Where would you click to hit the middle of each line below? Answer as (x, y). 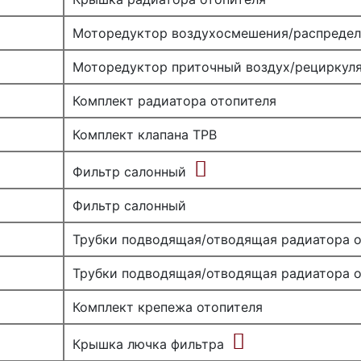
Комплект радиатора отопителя (174, 101)
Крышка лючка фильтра (148, 344)
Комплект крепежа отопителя (168, 307)
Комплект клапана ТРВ (145, 135)
